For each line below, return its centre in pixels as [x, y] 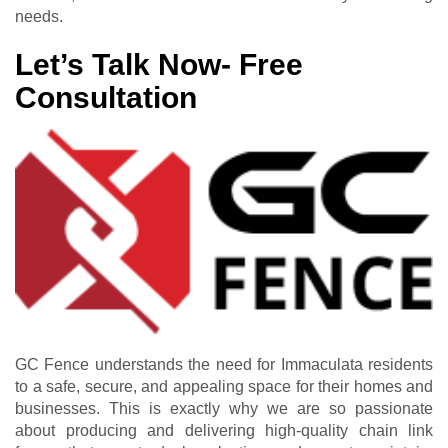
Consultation [106, 97]
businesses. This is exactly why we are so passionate [224, 408]
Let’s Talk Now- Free [159, 64]
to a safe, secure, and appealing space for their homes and [224, 386]
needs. [39, 16]
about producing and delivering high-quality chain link [224, 430]
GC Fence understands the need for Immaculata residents [224, 364]
